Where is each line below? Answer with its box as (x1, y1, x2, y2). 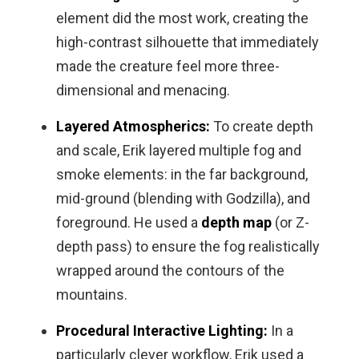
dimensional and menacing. (55, 82, 230, 99)
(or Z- (271, 214, 309, 232)
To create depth (209, 118, 313, 135)
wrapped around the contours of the (55, 262, 284, 280)
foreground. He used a (55, 214, 201, 232)
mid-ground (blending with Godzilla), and (55, 190, 310, 208)
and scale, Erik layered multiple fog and (55, 142, 301, 159)
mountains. (55, 286, 127, 304)
